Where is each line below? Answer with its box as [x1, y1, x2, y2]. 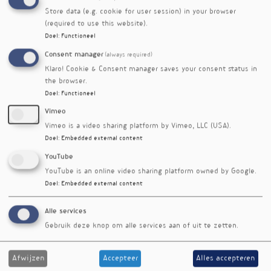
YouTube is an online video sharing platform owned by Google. [45, 168, 256, 175]
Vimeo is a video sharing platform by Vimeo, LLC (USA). [45, 123, 231, 130]
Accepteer [102, 254, 138, 262]
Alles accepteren [196, 254, 255, 262]
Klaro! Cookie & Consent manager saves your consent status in [45, 66, 257, 73]
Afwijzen [11, 254, 44, 262]
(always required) [105, 52, 153, 58]
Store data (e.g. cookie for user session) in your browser [45, 8, 236, 16]
